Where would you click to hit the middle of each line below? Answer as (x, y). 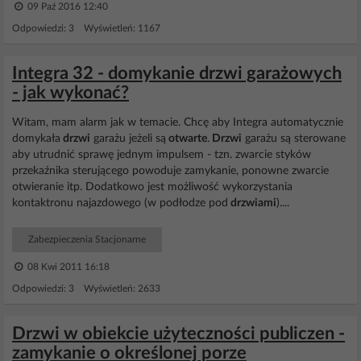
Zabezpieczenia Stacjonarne (87, 239)
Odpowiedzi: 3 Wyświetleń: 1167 (86, 28)
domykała (36, 139)
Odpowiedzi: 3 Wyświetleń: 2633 (86, 288)
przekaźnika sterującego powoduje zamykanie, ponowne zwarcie (170, 171)
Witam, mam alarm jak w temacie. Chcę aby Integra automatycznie (178, 122)
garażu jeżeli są (128, 139)
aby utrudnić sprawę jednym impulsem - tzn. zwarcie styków (162, 155)
